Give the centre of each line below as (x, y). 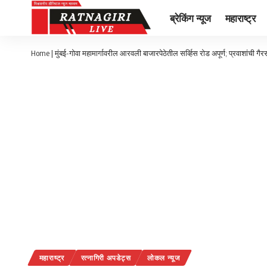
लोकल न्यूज (163, 258)
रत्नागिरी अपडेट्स (106, 258)
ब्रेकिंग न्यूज (190, 18)
